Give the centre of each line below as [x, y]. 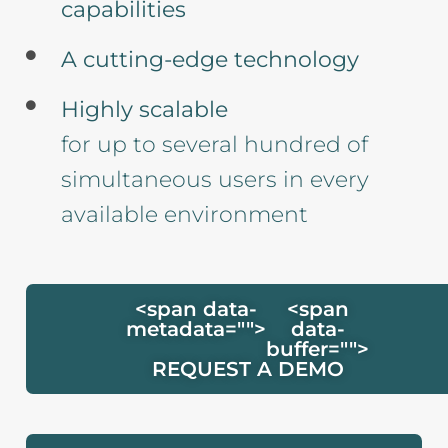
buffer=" [307, 348]
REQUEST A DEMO [247, 368]
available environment [184, 214]
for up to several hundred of [214, 144]
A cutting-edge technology [209, 59]
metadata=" [186, 328]
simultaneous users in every [214, 179]
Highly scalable [144, 109]
